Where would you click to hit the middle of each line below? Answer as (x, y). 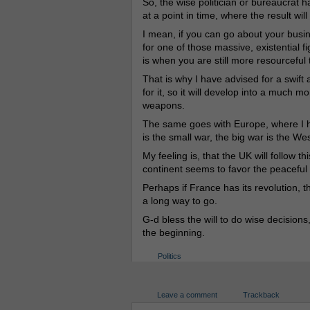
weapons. (163, 105)
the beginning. (173, 232)
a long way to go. (180, 201)
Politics (169, 256)
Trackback (261, 295)
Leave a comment (187, 295)
